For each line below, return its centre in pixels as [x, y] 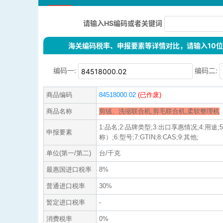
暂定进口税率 [66, 203]
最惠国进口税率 [69, 170]
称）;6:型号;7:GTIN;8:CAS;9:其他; [149, 137]
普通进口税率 [66, 186]
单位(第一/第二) [69, 153]
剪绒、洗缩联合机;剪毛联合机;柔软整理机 [159, 111]
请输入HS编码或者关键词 [123, 23]
